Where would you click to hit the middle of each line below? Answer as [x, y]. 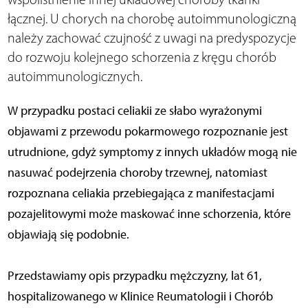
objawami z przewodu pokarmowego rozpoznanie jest [147, 131]
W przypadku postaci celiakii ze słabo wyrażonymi [134, 110]
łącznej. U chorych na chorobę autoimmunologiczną [152, 18]
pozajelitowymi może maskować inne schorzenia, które [149, 213]
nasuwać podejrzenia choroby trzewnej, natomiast [137, 172]
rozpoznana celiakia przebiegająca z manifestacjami [141, 193]
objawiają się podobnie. [68, 234]
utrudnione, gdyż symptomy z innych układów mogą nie [152, 152]
